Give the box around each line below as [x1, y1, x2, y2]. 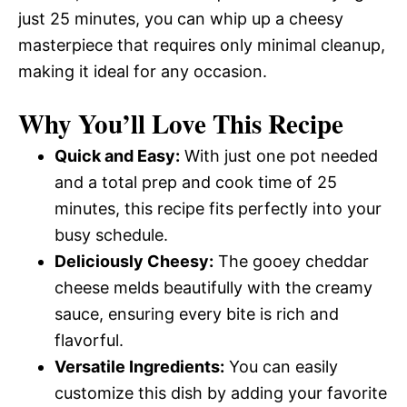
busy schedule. [55, 225, 168, 244]
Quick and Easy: [55, 146, 180, 165]
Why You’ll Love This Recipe [18, 104, 343, 143]
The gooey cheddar [213, 252, 369, 271]
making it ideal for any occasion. [18, 62, 267, 81]
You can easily [224, 357, 338, 376]
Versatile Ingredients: [55, 357, 224, 376]
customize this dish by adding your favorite [55, 383, 387, 402]
